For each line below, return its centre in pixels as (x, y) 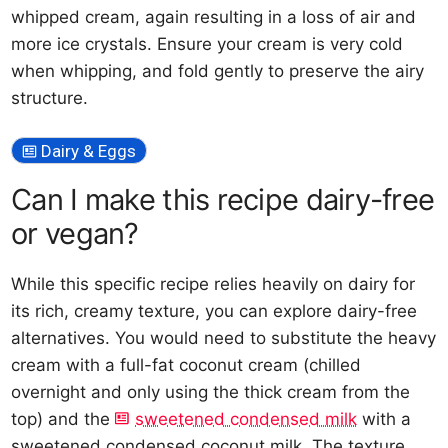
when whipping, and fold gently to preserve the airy (218, 70)
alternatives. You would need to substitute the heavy (224, 338)
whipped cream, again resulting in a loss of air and (214, 16)
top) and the (63, 419)
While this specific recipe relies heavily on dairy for (213, 284)
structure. (50, 97)
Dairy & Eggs (89, 151)
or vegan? (75, 233)
